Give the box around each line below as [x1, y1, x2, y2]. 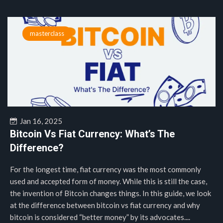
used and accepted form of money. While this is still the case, [10, 177, 207, 186]
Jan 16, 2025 [17, 116, 62, 125]
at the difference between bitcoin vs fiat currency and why [10, 201, 200, 210]
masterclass [30, 29, 64, 37]
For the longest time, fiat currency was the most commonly [10, 165, 201, 174]
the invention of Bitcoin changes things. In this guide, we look [10, 189, 211, 198]
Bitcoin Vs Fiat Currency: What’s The [10, 128, 175, 140]
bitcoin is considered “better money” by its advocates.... [10, 213, 190, 222]
